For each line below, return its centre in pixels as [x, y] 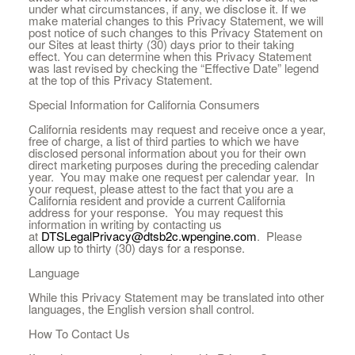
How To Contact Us [79, 333]
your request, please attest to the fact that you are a [160, 188]
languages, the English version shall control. [141, 309]
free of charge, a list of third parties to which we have [163, 141]
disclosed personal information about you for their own [167, 153]
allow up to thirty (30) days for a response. [136, 248]
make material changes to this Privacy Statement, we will [176, 20]
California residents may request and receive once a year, [177, 129]
